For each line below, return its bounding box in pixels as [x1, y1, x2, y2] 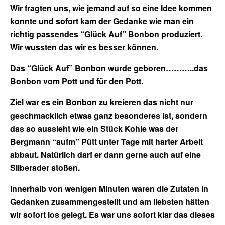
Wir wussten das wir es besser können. [10, 41, 158, 53]
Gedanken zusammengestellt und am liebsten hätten [10, 195, 209, 207]
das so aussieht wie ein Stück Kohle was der [10, 122, 178, 134]
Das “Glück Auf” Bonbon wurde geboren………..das [10, 62, 208, 74]
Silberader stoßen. [10, 161, 80, 173]
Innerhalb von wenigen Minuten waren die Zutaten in [10, 182, 208, 194]
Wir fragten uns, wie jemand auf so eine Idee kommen [10, 2, 212, 14]
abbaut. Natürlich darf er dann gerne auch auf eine [10, 148, 201, 160]
